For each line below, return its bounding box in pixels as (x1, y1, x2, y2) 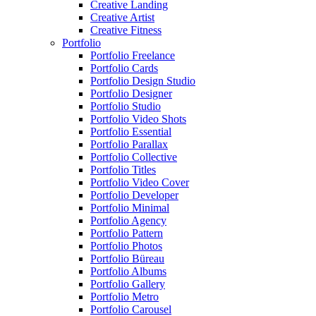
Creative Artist (90, 11, 154, 23)
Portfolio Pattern (90, 227, 163, 239)
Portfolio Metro (90, 291, 159, 303)
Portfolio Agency (90, 214, 166, 226)
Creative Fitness (90, 24, 162, 36)
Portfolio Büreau (90, 253, 164, 265)
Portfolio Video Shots (90, 113, 186, 125)
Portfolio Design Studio (90, 75, 195, 87)
